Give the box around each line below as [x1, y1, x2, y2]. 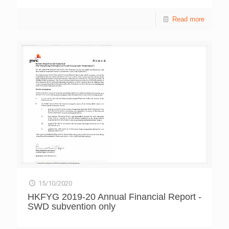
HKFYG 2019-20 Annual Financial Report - [27, 192, 201, 202]
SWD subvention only [27, 201, 116, 212]
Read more [172, 15, 204, 24]
